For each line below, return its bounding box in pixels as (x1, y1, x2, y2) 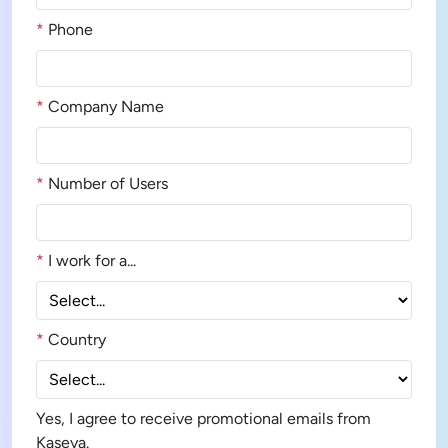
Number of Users (48, 174, 168, 193)
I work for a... (48, 251, 136, 270)
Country (48, 330, 106, 349)
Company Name (48, 97, 164, 116)
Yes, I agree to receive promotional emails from (36, 409, 371, 428)
